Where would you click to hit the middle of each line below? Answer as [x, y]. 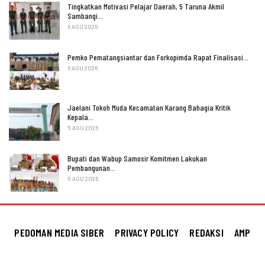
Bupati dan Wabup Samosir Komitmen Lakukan [137, 159]
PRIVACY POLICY [147, 232]
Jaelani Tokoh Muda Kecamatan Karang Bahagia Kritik [149, 108]
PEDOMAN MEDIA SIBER [59, 232]
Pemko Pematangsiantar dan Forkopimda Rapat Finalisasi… [158, 57]
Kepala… [80, 117]
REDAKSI [206, 232]
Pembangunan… [91, 168]
